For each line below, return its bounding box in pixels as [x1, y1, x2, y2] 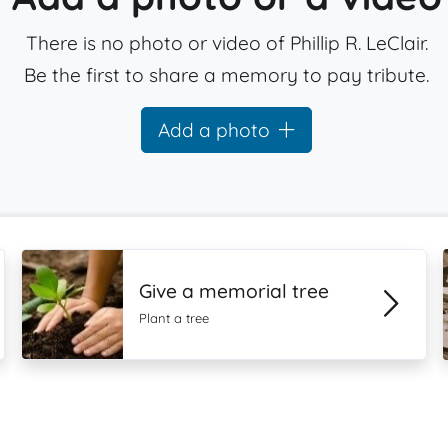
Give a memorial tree [139, 279, 330, 303]
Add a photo [158, 118, 271, 142]
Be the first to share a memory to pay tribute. [24, 63, 430, 87]
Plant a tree [139, 310, 210, 326]
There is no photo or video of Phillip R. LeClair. [25, 31, 428, 55]
